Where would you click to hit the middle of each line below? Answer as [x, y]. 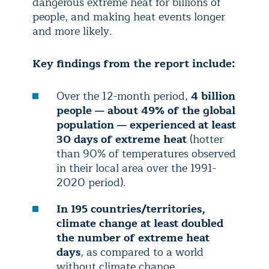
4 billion [213, 96]
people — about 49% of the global [146, 110]
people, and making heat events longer [129, 17]
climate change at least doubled [140, 223]
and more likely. [72, 31]
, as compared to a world [142, 252]
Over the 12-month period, [124, 96]
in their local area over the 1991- [136, 168]
